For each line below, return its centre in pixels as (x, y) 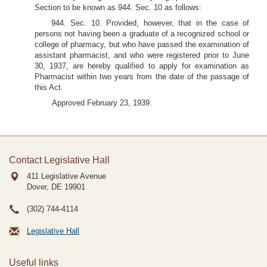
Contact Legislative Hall (59, 160)
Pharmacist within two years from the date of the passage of (142, 77)
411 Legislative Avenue (66, 176)
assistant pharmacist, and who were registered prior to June (142, 55)
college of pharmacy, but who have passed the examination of (142, 44)
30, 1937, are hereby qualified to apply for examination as (142, 66)
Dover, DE (44, 187)
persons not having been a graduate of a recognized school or (142, 34)
